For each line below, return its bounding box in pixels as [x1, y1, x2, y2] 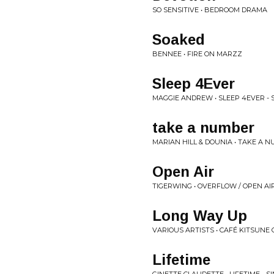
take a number [152, 119, 254, 136]
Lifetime [152, 251, 210, 268]
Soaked [152, 31, 205, 48]
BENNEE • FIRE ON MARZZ [152, 50, 242, 58]
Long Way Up [152, 207, 247, 224]
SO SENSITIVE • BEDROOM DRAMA [152, 6, 267, 14]
